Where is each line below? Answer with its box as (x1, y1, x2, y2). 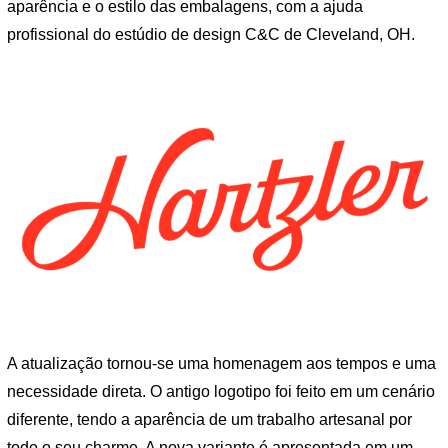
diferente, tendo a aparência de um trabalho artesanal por (7, 411, 412, 429)
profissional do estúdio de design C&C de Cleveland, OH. (7, 26, 415, 44)
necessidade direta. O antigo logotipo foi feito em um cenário (7, 383, 435, 401)
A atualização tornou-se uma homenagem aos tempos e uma (7, 355, 436, 373)
